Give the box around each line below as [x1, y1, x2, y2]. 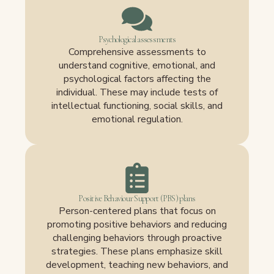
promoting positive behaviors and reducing [47, 218, 227, 232]
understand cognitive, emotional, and [59, 59, 215, 73]
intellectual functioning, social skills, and [51, 99, 223, 113]
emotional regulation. [91, 113, 183, 127]
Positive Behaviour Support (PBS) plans [78, 193, 196, 204]
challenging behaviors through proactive [52, 231, 222, 245]
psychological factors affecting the [63, 72, 211, 86]
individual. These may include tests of [56, 86, 218, 100]
